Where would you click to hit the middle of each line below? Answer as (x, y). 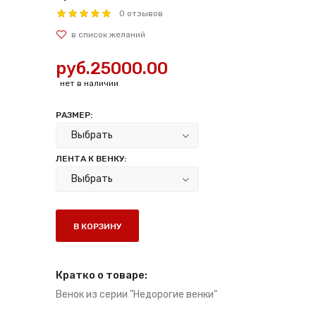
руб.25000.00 (112, 68)
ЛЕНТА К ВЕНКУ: (91, 159)
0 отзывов (141, 13)
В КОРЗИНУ (97, 226)
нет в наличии (88, 83)
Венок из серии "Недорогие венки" (136, 294)
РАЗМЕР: (74, 115)
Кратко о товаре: (102, 275)
